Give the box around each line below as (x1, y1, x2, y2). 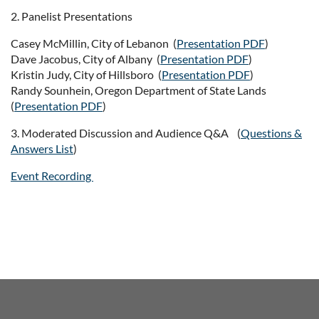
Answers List (11, 142, 73, 155)
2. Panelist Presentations (11, 9, 135, 23)
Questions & (241, 126, 302, 140)
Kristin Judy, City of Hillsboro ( (11, 68, 162, 81)
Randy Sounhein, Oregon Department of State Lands (11, 83, 268, 97)
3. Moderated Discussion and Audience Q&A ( (11, 126, 241, 140)
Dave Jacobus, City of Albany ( (11, 52, 160, 66)
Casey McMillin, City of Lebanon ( (11, 36, 177, 50)
